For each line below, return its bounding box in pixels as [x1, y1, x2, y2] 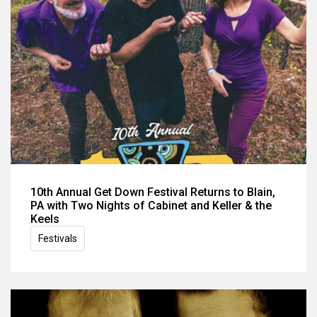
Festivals [38, 232, 77, 244]
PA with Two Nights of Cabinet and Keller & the [30, 198, 272, 212]
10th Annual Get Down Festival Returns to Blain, [30, 185, 275, 199]
